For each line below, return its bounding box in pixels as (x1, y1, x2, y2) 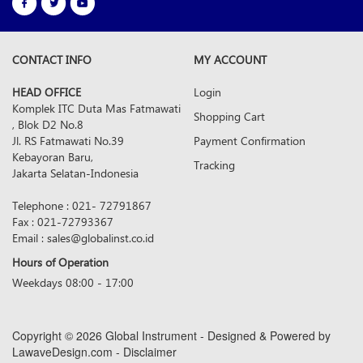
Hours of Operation (12, 254, 109, 271)
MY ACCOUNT (194, 52, 267, 68)
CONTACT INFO (12, 52, 92, 68)
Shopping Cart (194, 109, 265, 125)
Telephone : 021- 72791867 (12, 198, 152, 214)
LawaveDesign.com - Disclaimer (12, 344, 177, 361)
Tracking (194, 157, 235, 173)
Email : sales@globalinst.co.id (12, 230, 154, 246)
